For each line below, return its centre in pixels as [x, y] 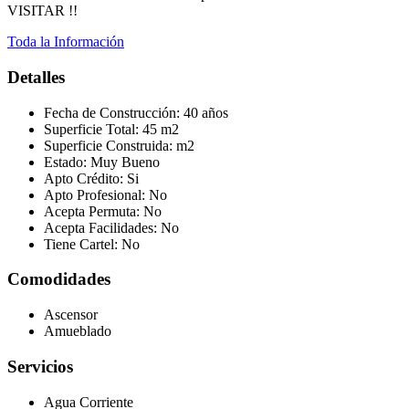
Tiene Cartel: [83, 244]
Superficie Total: [93, 129]
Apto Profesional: [96, 194]
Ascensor [71, 315]
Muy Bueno [125, 162]
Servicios [40, 366]
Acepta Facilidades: [102, 227]
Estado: [67, 162]
